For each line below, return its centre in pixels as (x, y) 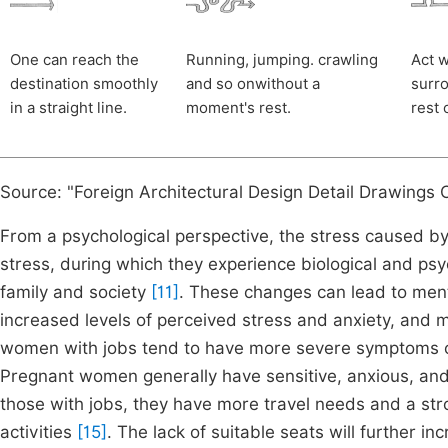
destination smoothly (84, 84)
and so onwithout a (253, 84)
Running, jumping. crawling (282, 60)
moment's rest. (238, 108)
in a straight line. (68, 108)
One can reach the (74, 60)
